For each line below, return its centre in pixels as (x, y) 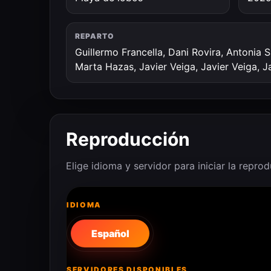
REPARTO (95, 36)
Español (110, 233)
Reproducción (128, 139)
